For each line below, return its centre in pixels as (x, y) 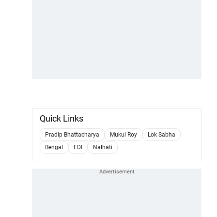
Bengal (54, 147)
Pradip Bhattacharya (72, 134)
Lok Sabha (162, 134)
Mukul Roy (124, 134)
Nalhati (103, 147)
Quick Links (62, 118)
